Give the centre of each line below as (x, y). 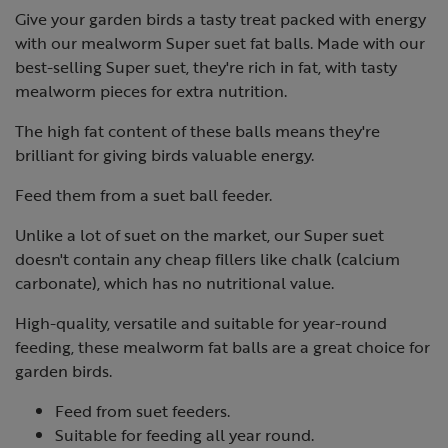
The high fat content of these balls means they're (197, 131)
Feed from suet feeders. (142, 411)
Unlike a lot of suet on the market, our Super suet (199, 235)
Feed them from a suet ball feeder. (143, 195)
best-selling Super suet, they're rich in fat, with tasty (206, 67)
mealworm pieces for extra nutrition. (151, 91)
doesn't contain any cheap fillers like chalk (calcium (207, 259)
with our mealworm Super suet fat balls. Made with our (220, 43)
